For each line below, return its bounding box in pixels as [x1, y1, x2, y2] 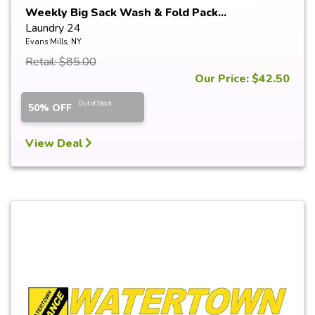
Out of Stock [79, 99, 112, 108]
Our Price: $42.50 [195, 71, 290, 86]
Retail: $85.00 [25, 54, 96, 70]
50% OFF [28, 101, 72, 115]
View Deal [25, 136, 85, 151]
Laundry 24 [25, 20, 81, 36]
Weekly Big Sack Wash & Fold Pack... [25, 5, 226, 20]
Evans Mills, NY [25, 37, 82, 47]
